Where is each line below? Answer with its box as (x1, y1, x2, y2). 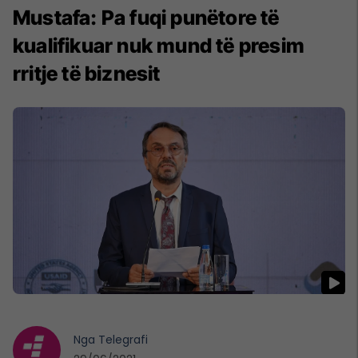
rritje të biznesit (13, 62, 161, 86)
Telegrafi (98, 332, 148, 348)
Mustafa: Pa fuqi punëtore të (13, 6, 280, 30)
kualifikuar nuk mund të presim (13, 34, 305, 58)
